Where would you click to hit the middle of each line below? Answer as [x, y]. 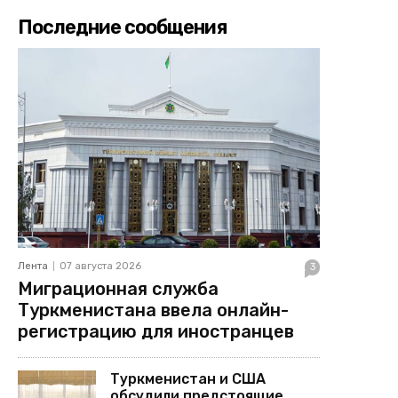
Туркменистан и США [188, 378]
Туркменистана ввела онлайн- [153, 310]
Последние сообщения [122, 28]
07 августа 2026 [100, 266]
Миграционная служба [118, 288]
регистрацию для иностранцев [158, 331]
